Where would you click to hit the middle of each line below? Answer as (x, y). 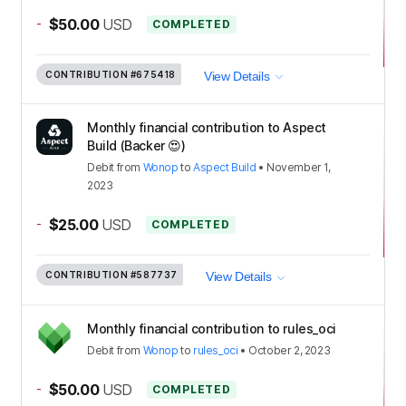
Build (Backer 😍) (136, 146)
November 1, (299, 168)
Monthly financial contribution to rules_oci (212, 328)
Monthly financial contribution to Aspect (207, 128)
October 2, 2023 (290, 350)
